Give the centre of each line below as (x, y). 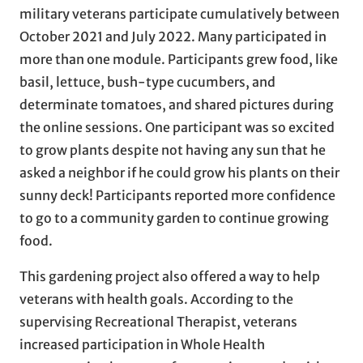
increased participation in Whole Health (142, 344)
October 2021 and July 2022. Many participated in (173, 36)
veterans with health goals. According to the (156, 299)
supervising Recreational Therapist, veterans (158, 321)
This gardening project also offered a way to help (170, 276)
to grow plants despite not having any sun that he (173, 149)
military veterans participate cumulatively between (179, 13)
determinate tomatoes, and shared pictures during (177, 104)
